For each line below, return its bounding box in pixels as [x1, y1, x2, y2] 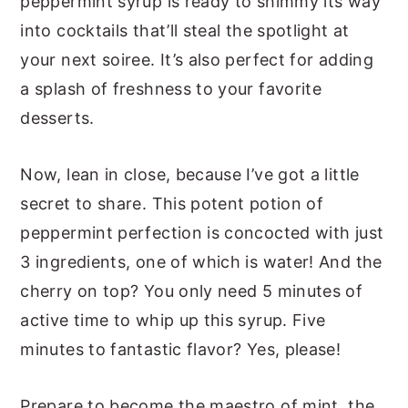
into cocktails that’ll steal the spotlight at [20, 20, 350, 40]
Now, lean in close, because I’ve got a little [20, 164, 360, 184]
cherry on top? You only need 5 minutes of [20, 280, 363, 301]
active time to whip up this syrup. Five [20, 310, 326, 330]
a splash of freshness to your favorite [20, 78, 322, 98]
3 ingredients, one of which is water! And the [20, 251, 382, 271]
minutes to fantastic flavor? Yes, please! [20, 339, 346, 359]
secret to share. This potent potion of [20, 193, 324, 213]
